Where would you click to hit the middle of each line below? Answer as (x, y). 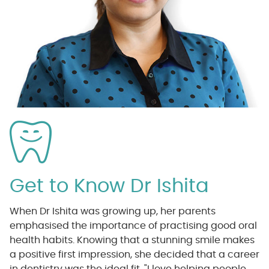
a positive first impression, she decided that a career (134, 255)
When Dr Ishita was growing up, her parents (112, 212)
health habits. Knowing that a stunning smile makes (132, 240)
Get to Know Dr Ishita (109, 186)
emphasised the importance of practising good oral (133, 226)
